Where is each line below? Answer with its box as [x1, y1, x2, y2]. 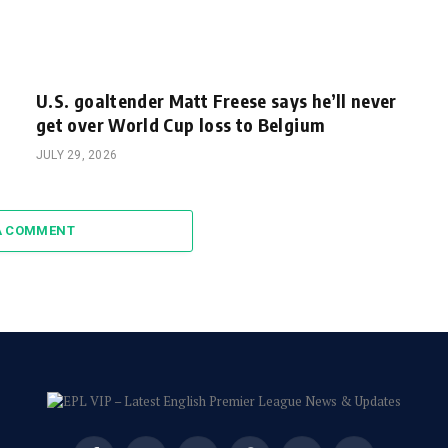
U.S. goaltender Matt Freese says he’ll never [36, 89, 397, 113]
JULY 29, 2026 [36, 148, 118, 163]
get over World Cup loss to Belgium [36, 113, 326, 137]
